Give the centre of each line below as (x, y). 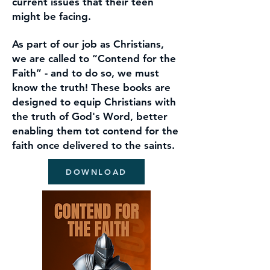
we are (30, 58)
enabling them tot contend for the (95, 131)
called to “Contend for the (112, 58)
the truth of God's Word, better (90, 116)
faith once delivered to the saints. (93, 145)
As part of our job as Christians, (88, 44)
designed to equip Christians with (94, 102)
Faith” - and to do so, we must (86, 73)
